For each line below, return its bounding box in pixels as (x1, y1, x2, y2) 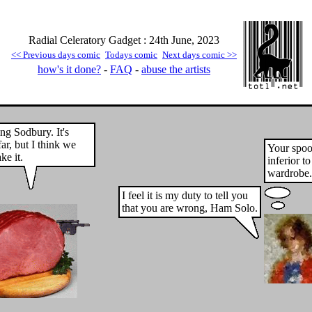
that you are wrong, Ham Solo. (122, 202, 258, 214)
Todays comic (105, 49, 157, 60)
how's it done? (38, 63, 101, 75)
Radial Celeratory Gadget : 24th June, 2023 (29, 34, 219, 46)
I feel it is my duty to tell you (122, 189, 248, 201)
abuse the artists (141, 63, 210, 75)
